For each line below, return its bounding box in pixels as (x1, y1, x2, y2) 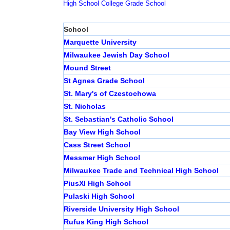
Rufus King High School (63, 218, 148, 226)
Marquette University (63, 38, 137, 47)
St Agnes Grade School (63, 76, 145, 85)
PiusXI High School (63, 179, 131, 188)
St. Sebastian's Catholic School (63, 115, 174, 124)
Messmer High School (63, 154, 140, 162)
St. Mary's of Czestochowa (63, 89, 156, 98)
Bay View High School (63, 128, 141, 137)
